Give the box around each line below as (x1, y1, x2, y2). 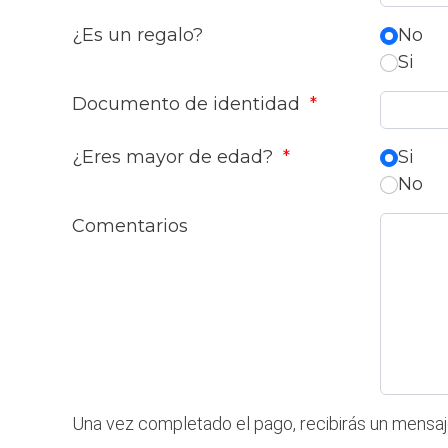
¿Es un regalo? (72, 24, 203, 46)
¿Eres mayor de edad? (72, 146, 278, 168)
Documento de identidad (72, 93, 305, 115)
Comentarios (72, 215, 188, 237)
